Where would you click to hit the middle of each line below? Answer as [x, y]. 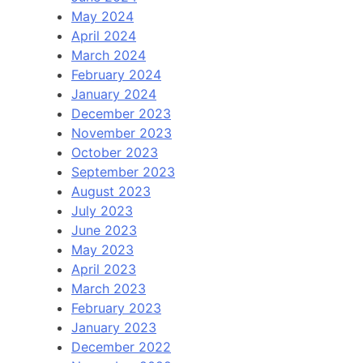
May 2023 [102, 249]
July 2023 [102, 210]
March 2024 [109, 55]
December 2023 [121, 113]
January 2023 [114, 327]
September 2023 [123, 171]
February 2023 [116, 307]
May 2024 [102, 16]
